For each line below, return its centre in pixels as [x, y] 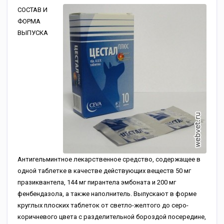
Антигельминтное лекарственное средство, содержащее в [109, 159]
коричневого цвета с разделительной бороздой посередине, [112, 217]
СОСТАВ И [32, 10]
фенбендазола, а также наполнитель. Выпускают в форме [107, 194]
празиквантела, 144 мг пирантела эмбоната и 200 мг [97, 182]
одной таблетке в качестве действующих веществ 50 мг [104, 171]
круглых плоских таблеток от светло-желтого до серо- [103, 205]
